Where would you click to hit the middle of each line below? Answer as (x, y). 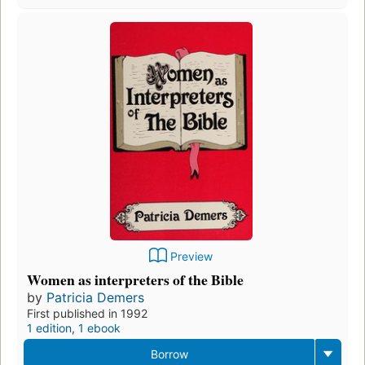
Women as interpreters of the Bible (135, 280)
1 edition (49, 328)
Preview (191, 257)
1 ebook (99, 328)
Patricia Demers (95, 298)
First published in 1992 (87, 314)
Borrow (169, 354)
